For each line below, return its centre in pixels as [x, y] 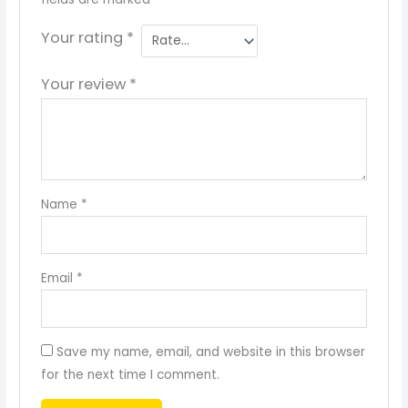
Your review [85, 84]
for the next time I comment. [130, 374]
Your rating [83, 37]
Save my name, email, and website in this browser [210, 352]
